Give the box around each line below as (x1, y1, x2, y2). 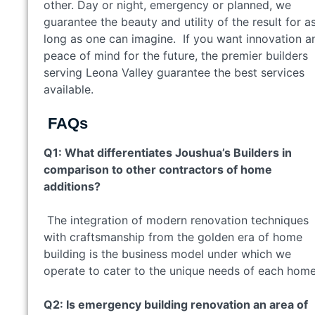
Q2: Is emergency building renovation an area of (44, 297, 308, 311)
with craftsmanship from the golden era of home (44, 229, 302, 244)
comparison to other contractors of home (44, 162, 272, 176)
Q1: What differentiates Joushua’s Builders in (44, 145, 292, 160)
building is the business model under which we (44, 246, 291, 261)
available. (44, 82, 97, 96)
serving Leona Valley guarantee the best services (44, 65, 304, 79)
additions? (44, 179, 103, 193)
